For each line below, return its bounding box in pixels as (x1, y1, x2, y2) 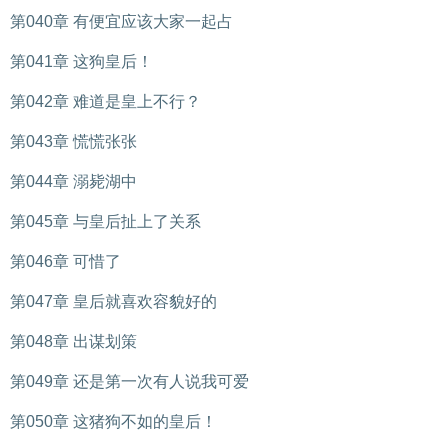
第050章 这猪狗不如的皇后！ (10, 413, 217, 430)
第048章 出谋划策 (10, 333, 137, 350)
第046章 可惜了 (10, 253, 121, 270)
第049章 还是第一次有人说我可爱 (10, 373, 249, 390)
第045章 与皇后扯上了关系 (10, 213, 201, 230)
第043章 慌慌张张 (10, 133, 137, 150)
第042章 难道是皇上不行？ (10, 93, 201, 110)
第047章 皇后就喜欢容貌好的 (10, 293, 217, 310)
